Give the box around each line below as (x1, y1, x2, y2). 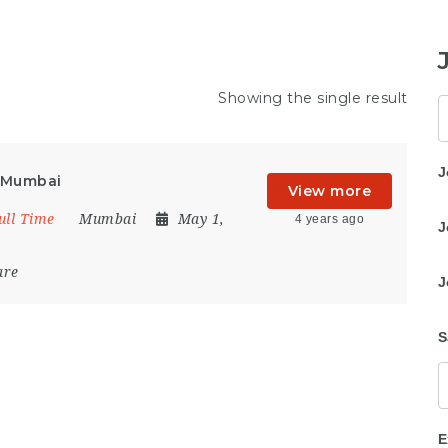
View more (287, 182, 371, 200)
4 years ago (294, 212, 364, 226)
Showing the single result (218, 89, 408, 107)
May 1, (177, 211, 225, 227)
